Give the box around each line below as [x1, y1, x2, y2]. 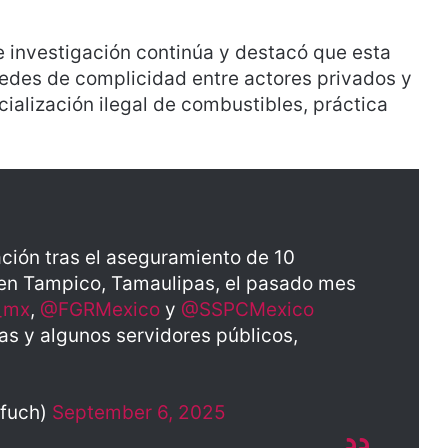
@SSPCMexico [181, 297, 314, 321]
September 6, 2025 [52, 400, 226, 424]
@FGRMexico [40, 297, 160, 321]
